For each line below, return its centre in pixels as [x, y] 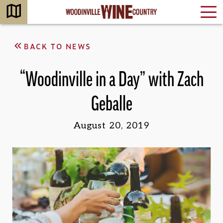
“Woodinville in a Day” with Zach [111, 80]
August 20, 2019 [111, 126]
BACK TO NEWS [58, 46]
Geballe [111, 104]
